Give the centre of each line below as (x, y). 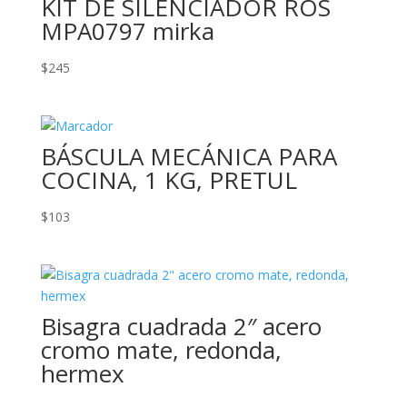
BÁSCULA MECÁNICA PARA (189, 157)
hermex (82, 374)
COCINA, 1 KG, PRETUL (169, 180)
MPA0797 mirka (127, 31)
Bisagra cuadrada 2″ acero (181, 327)
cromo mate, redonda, (161, 350)
